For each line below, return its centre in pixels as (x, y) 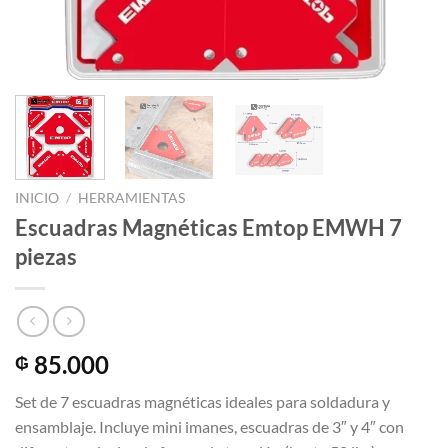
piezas (46, 256)
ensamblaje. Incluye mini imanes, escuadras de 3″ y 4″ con (209, 427)
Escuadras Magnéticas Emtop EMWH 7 (208, 227)
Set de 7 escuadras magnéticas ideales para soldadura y (202, 402)
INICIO (37, 197)
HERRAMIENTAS (132, 197)
